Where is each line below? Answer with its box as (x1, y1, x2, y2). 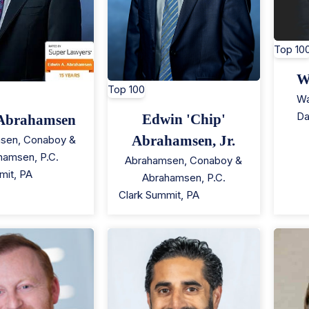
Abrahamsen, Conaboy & (125, 153, 243, 167)
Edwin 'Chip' (141, 110, 226, 128)
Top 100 (107, 82, 145, 96)
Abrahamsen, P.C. (141, 170, 226, 184)
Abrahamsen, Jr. (132, 132, 236, 149)
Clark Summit (118, 188, 181, 201)
